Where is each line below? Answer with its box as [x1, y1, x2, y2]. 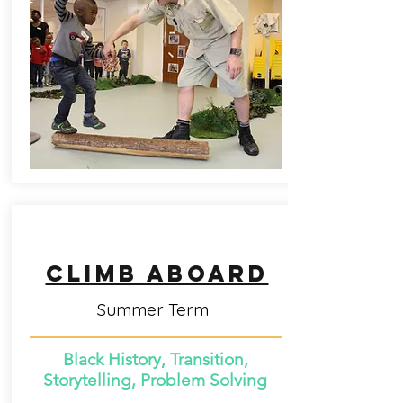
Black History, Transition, [62, 349, 248, 370]
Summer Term [97, 299, 213, 320]
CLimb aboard [45, 259, 269, 288]
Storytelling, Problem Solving [43, 370, 267, 390]
